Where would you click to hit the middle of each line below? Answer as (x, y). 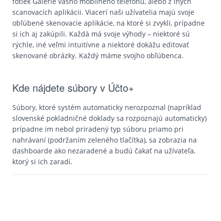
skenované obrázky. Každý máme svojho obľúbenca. (98, 55)
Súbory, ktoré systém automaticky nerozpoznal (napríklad (107, 107)
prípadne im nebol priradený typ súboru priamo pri (98, 129)
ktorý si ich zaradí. (42, 162)
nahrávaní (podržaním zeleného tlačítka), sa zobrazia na (105, 140)
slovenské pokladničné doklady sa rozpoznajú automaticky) (110, 118)
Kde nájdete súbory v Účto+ (75, 88)
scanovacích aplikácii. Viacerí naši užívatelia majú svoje (103, 12)
